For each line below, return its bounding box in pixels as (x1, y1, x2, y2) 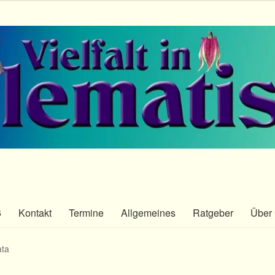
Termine (69, 206, 104, 220)
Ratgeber (193, 206, 233, 220)
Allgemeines (121, 206, 176, 220)
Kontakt (18, 206, 52, 220)
